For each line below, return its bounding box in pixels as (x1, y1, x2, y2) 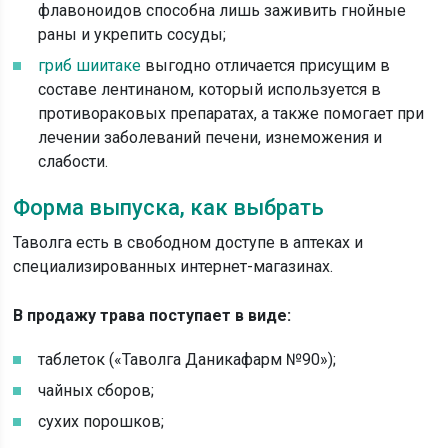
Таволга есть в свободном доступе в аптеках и (13, 233, 364, 252)
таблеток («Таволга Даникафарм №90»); (38, 350, 337, 369)
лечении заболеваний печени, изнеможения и (38, 128, 383, 147)
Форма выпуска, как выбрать (13, 195, 325, 220)
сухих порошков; (38, 412, 165, 431)
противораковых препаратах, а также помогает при (38, 104, 425, 123)
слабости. (38, 152, 109, 171)
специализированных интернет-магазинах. (13, 257, 334, 276)
